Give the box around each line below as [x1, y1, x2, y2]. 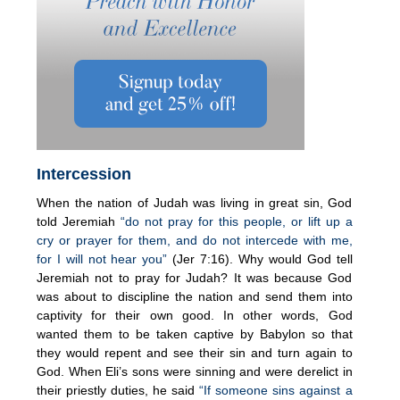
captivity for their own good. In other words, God [37, 307, 353, 322]
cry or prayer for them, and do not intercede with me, [37, 232, 353, 247]
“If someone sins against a [199, 382, 353, 397]
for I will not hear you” [37, 251, 168, 266]
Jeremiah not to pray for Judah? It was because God [37, 270, 353, 285]
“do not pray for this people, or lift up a [120, 213, 353, 229]
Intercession [37, 164, 131, 183]
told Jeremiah [37, 213, 121, 229]
